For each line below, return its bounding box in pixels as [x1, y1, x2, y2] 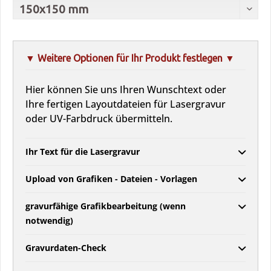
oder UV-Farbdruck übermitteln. [25, 112, 172, 125]
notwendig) [25, 215, 73, 226]
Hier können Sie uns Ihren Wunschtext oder [25, 83, 226, 96]
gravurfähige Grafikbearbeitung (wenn [25, 200, 186, 212]
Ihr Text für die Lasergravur [25, 146, 140, 157]
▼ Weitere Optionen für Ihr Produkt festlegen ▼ [25, 53, 235, 64]
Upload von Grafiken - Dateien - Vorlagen [25, 173, 197, 184]
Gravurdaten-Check [25, 242, 106, 253]
